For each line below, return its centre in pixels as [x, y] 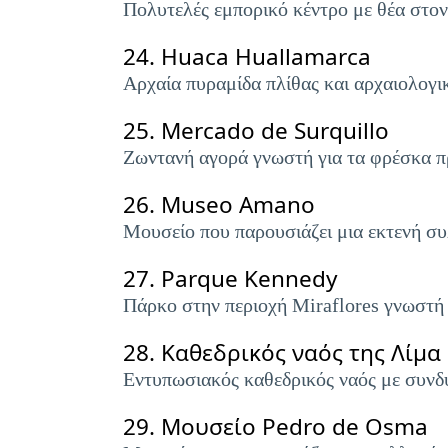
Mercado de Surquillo [275, 130]
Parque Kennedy [249, 278]
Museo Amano [238, 204]
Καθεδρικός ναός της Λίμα [301, 352]
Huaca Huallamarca [266, 56]
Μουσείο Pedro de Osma [294, 426]
